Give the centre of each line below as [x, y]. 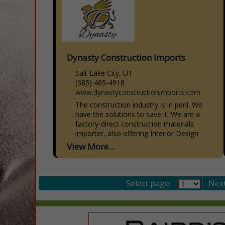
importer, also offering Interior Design [137, 133]
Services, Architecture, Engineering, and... [142, 143]
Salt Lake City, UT [104, 73]
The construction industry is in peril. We [139, 104]
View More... [91, 146]
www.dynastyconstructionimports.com [138, 92]
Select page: [148, 183]
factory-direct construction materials [135, 124]
